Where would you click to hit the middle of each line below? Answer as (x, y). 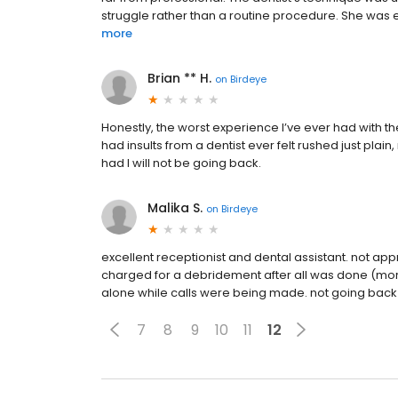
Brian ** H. (179, 78)
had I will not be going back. (181, 163)
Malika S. (175, 208)
